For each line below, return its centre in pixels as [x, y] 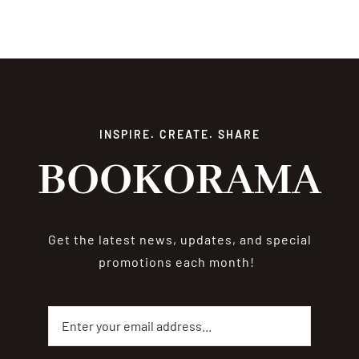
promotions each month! [179, 261]
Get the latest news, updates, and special [179, 239]
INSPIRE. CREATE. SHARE [179, 134]
